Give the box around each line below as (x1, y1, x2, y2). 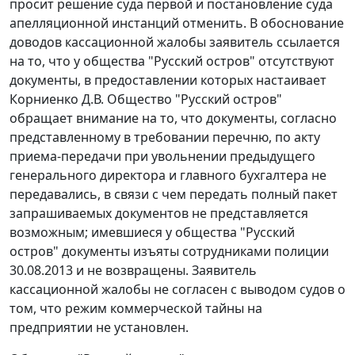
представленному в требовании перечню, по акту (10, 128, 320, 146)
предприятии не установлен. (10, 319, 189, 336)
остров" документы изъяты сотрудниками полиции (10, 242, 329, 260)
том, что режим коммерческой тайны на (10, 300, 262, 317)
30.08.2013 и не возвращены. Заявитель (10, 261, 257, 279)
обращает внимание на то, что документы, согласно (10, 109, 337, 127)
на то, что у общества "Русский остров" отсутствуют (10, 52, 334, 70)
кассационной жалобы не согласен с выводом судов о (10, 281, 345, 298)
